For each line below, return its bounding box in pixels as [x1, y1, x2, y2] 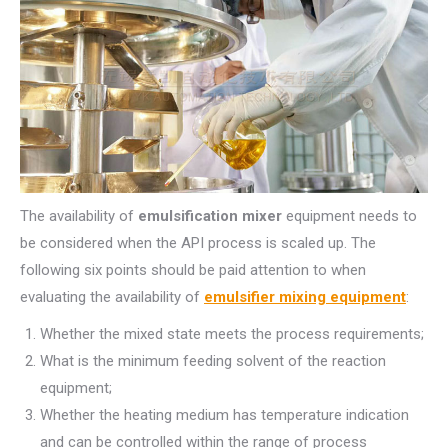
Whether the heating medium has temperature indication [40, 406, 409, 425]
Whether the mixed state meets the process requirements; [40, 325, 424, 344]
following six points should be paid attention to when [20, 261, 366, 280]
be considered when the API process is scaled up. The [20, 234, 376, 253]
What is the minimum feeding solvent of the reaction [40, 352, 386, 371]
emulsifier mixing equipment [204, 288, 406, 307]
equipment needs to [282, 207, 417, 226]
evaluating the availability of [20, 288, 204, 307]
